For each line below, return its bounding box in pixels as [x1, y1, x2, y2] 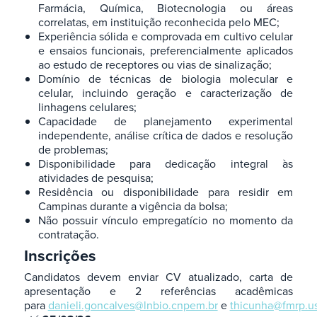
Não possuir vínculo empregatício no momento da [38, 212, 294, 229]
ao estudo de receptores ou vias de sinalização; [38, 57, 272, 73]
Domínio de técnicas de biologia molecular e [38, 71, 294, 87]
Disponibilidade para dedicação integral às [38, 156, 294, 172]
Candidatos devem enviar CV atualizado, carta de [23, 269, 294, 285]
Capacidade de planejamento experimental [38, 113, 294, 129]
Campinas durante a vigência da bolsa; [38, 198, 228, 214]
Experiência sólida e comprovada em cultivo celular [38, 28, 294, 45]
